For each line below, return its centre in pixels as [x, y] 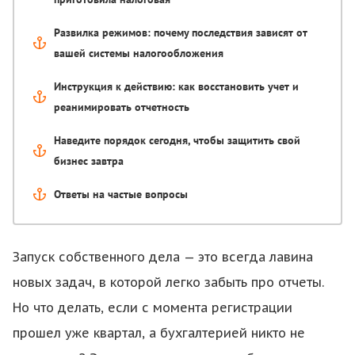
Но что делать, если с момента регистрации [153, 307]
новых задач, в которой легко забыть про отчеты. [168, 282]
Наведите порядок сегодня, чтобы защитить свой [177, 140]
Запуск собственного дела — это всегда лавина [163, 257]
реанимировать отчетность [122, 107]
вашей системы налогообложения [139, 53]
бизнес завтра [89, 161]
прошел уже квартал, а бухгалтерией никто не [159, 333]
